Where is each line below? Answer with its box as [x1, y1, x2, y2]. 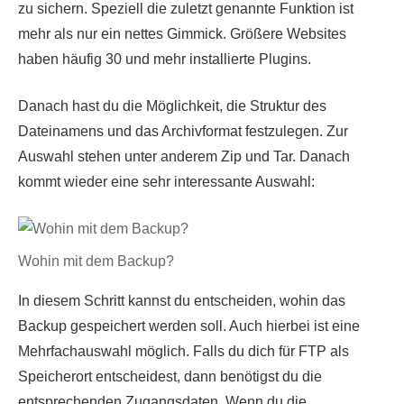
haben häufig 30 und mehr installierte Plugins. [18, 50, 311, 67]
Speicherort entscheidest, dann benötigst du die [18, 368, 322, 384]
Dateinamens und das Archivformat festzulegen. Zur [18, 123, 348, 139]
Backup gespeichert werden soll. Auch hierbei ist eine [18, 317, 360, 334]
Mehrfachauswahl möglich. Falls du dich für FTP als [18, 343, 349, 359]
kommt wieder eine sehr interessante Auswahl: [18, 173, 315, 189]
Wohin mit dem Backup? [18, 252, 174, 269]
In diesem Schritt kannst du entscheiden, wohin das [18, 292, 345, 308]
